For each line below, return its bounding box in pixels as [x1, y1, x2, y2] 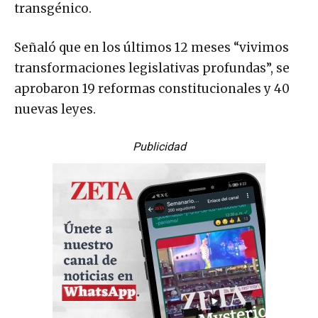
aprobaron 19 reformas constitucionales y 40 [14, 80, 290, 97]
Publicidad [132, 139, 186, 153]
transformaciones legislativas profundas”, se [14, 60, 290, 76]
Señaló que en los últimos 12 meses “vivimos [14, 39, 289, 55]
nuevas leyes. [14, 101, 96, 117]
